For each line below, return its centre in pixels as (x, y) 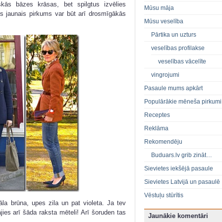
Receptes (157, 115)
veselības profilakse (178, 48)
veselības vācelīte (182, 62)
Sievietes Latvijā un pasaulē (182, 182)
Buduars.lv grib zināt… (182, 155)
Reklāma (156, 129)
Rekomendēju (163, 142)
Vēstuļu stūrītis (164, 195)
